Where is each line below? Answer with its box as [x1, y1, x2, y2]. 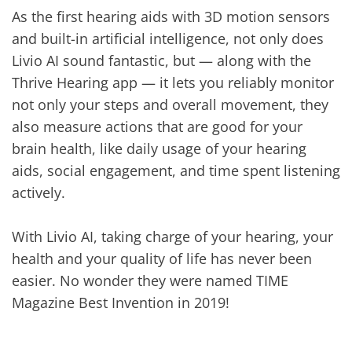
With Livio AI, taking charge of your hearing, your [12, 226, 333, 246]
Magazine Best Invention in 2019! [12, 292, 233, 312]
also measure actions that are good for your [12, 116, 302, 136]
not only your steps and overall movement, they [12, 94, 328, 114]
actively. [12, 182, 65, 202]
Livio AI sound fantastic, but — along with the [12, 50, 311, 70]
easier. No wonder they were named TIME [12, 270, 288, 290]
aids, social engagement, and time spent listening [12, 160, 340, 180]
